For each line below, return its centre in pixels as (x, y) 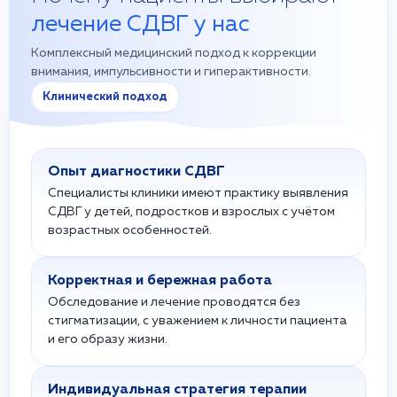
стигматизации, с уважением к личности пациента (197, 321)
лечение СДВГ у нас (140, 25)
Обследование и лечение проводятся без (174, 302)
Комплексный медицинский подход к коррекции (174, 53)
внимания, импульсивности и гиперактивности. (171, 72)
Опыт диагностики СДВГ (136, 172)
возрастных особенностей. (130, 230)
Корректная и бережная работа (160, 281)
